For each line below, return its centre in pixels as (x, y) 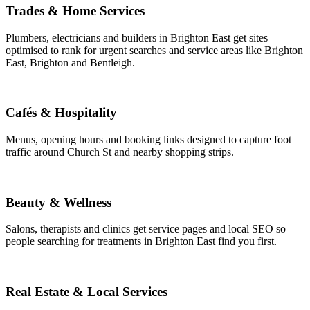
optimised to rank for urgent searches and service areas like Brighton (154, 50)
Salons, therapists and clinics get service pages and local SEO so (146, 229)
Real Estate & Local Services (86, 292)
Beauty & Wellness (58, 202)
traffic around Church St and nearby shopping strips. (120, 152)
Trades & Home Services (75, 10)
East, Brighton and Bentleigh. (70, 62)
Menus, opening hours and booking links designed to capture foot (148, 140)
